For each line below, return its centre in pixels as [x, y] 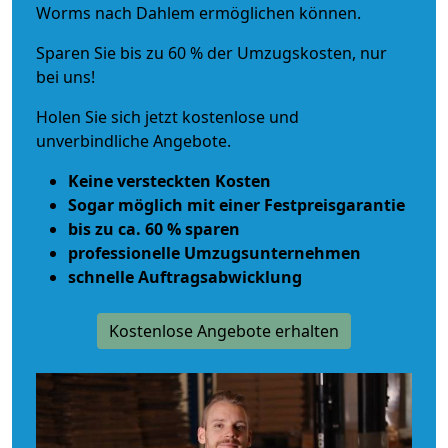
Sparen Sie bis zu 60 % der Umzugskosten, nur [211, 52]
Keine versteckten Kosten [169, 180]
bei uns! [65, 76]
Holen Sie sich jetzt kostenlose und [167, 116]
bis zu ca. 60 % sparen [154, 228]
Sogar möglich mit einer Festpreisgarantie [236, 204]
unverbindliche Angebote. [133, 140]
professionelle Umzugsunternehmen [214, 252]
